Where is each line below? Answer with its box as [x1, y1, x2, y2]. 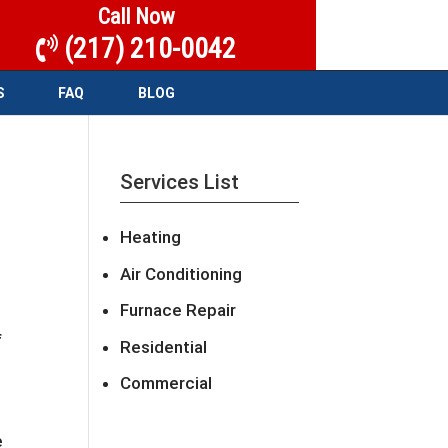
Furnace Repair [120, 300, 237, 320]
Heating [120, 227, 182, 247]
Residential [120, 336, 208, 357]
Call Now [97, 4, 175, 29]
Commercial [120, 373, 213, 393]
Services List [120, 170, 240, 194]
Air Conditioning [120, 263, 243, 284]
